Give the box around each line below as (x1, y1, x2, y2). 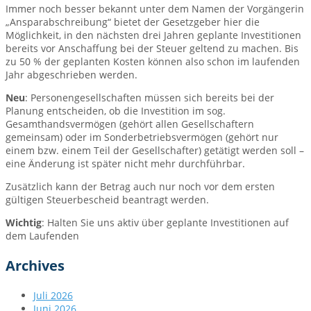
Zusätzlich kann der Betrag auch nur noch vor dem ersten (6, 180, 275, 194)
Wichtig (6, 216, 42, 230)
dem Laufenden (6, 229, 79, 243)
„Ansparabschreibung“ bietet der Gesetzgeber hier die (6, 15, 260, 29)
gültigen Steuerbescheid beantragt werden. (6, 193, 209, 207)
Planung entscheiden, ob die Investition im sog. (6, 104, 226, 118)
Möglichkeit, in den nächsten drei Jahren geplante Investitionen (6, 28, 301, 42)
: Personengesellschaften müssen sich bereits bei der (25, 91, 274, 105)
